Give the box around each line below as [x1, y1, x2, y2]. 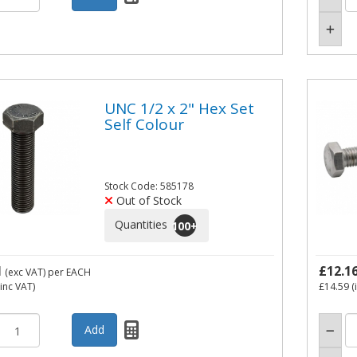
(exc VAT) [2, 265, 48, 280]
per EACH [47, 265, 91, 280]
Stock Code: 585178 [104, 179, 194, 194]
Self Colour [104, 113, 185, 135]
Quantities [115, 216, 171, 232]
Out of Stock [113, 193, 182, 209]
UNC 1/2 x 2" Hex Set [104, 97, 255, 119]
